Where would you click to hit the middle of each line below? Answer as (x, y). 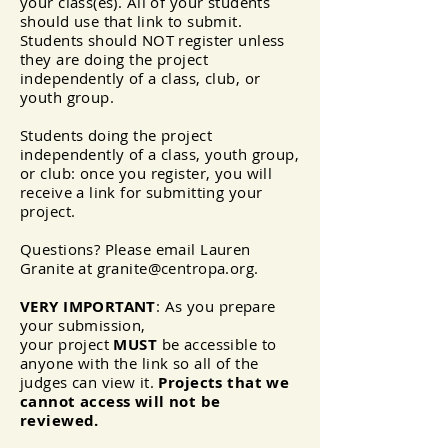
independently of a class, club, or (140, 78)
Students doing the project (116, 135)
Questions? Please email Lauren (135, 249)
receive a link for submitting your (141, 192)
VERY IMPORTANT (88, 306)
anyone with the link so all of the (139, 363)
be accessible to (217, 344)
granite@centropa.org (175, 268)
